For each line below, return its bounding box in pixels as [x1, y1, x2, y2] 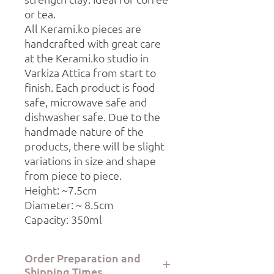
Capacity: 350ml [24, 212, 102, 227]
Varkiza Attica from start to [24, 65, 156, 80]
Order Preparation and [24, 251, 141, 265]
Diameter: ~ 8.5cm [24, 198, 114, 212]
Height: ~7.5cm [24, 183, 97, 198]
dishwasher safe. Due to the [24, 109, 160, 124]
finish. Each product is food [24, 80, 155, 95]
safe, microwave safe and [24, 95, 147, 109]
